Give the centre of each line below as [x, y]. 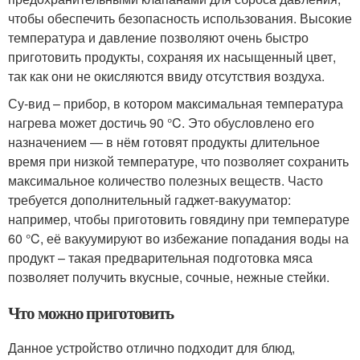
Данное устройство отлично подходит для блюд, [151, 348]
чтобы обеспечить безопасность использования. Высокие [180, 18]
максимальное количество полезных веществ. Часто [166, 180]
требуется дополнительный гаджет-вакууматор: [149, 200]
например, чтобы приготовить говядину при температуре [179, 219]
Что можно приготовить [91, 313]
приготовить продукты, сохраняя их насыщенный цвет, [172, 57]
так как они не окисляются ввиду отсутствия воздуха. [166, 76]
